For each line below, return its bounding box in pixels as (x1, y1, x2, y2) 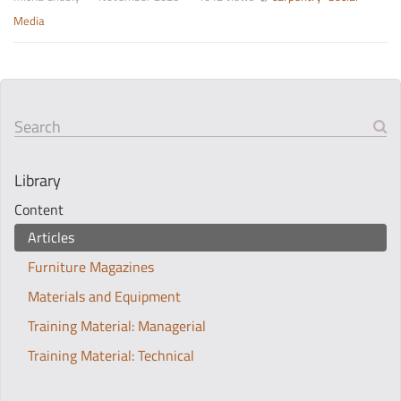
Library (14, 168, 61, 192)
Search (14, 115, 61, 139)
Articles (28, 226, 74, 248)
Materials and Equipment (28, 286, 181, 307)
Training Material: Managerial (28, 315, 206, 337)
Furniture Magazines (28, 256, 154, 277)
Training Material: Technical (28, 345, 194, 366)
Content (14, 199, 64, 220)
